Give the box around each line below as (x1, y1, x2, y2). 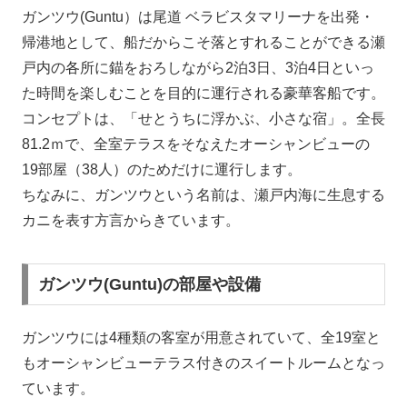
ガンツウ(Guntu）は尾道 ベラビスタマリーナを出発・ (22, 8, 374, 25)
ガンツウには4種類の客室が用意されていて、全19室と (22, 330, 381, 346)
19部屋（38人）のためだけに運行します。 (22, 161, 302, 177)
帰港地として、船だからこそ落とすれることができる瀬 (22, 34, 385, 50)
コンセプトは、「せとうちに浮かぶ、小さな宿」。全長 (22, 110, 385, 126)
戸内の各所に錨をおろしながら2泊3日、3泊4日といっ (22, 59, 374, 75)
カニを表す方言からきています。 (22, 212, 240, 228)
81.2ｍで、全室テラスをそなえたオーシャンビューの (22, 135, 370, 152)
